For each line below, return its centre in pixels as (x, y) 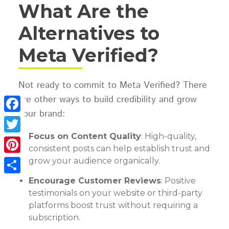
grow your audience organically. (94, 161)
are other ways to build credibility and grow (107, 100)
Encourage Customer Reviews (95, 180)
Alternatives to (89, 33)
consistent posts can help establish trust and (119, 149)
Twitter (19, 141)
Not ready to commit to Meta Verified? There (112, 86)
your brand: (41, 114)
